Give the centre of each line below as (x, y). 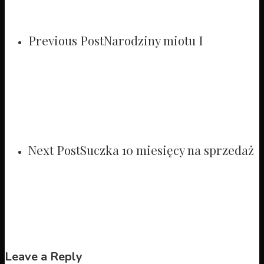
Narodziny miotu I (154, 40)
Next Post (54, 150)
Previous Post (66, 40)
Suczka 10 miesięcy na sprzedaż (167, 150)
